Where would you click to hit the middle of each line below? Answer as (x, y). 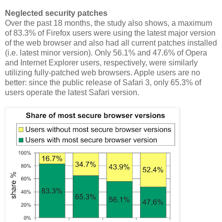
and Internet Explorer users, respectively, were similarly (101, 63)
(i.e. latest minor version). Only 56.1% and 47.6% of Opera (106, 53)
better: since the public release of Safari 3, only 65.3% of (103, 83)
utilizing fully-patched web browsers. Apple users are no (103, 73)
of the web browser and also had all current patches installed (111, 43)
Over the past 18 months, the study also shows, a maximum (109, 23)
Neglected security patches (56, 13)
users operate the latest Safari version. (72, 93)
